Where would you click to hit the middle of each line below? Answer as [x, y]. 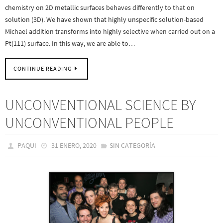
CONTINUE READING [43, 69]
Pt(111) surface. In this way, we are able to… [70, 43]
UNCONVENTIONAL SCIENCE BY [100, 105]
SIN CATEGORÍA [132, 146]
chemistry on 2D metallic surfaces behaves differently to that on [100, 7]
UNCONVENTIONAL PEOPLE [89, 123]
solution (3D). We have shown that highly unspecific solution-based [104, 19]
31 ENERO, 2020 [74, 146]
